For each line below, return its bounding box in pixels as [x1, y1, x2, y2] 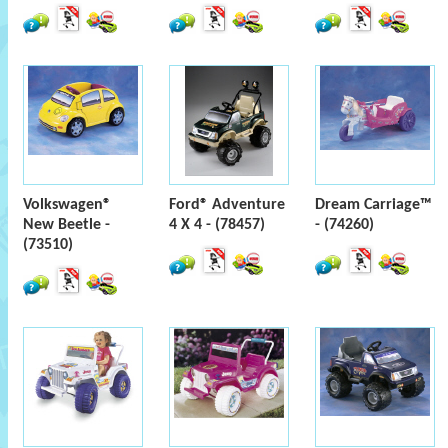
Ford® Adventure [169, 197, 285, 213]
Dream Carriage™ [315, 197, 432, 213]
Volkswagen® [23, 197, 111, 213]
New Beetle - [23, 217, 110, 233]
